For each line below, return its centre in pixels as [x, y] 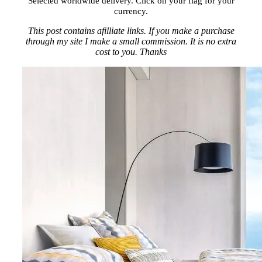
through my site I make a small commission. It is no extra [131, 41]
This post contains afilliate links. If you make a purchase [131, 30]
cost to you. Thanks [131, 51]
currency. [131, 11]
